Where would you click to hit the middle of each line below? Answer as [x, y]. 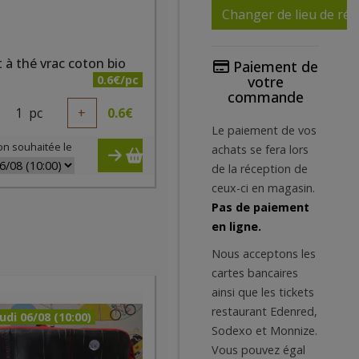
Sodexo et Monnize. [264, 331]
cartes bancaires [255, 273]
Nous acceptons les [264, 254]
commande [265, 97]
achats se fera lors [260, 149]
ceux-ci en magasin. [263, 188]
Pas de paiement [260, 207]
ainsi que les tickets [263, 292]
